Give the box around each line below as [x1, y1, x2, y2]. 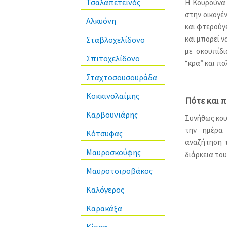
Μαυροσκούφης [86, 147, 141, 158]
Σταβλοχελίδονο [86, 34, 145, 45]
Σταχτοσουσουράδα [86, 72, 157, 83]
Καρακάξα [86, 203, 122, 214]
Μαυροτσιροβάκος [86, 166, 153, 176]
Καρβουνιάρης [86, 109, 138, 120]
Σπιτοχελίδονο [86, 53, 140, 64]
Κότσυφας [86, 128, 123, 139]
